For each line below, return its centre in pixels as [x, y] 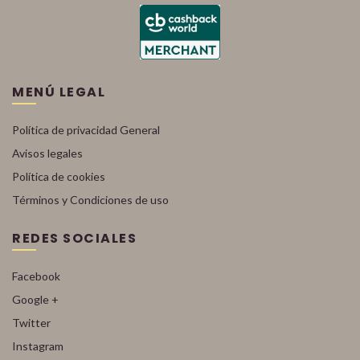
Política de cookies [59, 176]
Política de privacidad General [86, 130]
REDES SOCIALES [74, 238]
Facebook [36, 276]
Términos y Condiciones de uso [90, 200]
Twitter [31, 323]
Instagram [38, 346]
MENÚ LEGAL [59, 92]
